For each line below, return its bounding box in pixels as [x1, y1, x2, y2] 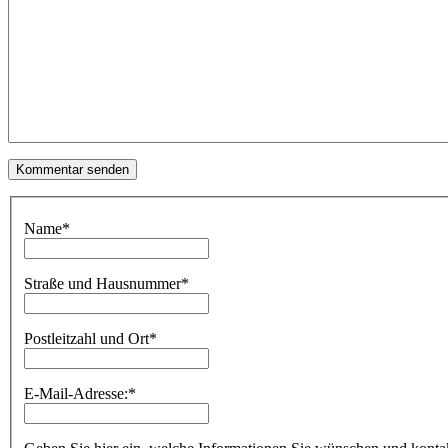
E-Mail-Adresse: [24, 385, 128, 402]
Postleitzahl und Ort [24, 330, 149, 347]
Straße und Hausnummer [24, 275, 181, 292]
